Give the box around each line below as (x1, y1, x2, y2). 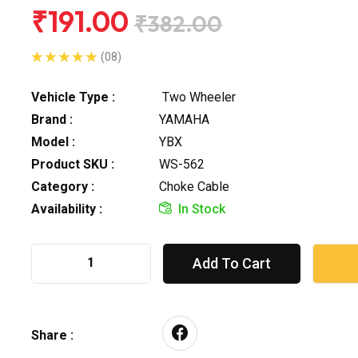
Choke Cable (159, 178, 229, 194)
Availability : (31, 201, 102, 217)
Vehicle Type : (31, 89, 115, 105)
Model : (31, 133, 75, 149)
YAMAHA (159, 111, 209, 127)
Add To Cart (193, 254, 271, 272)
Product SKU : (31, 156, 114, 172)
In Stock (178, 201, 225, 217)
